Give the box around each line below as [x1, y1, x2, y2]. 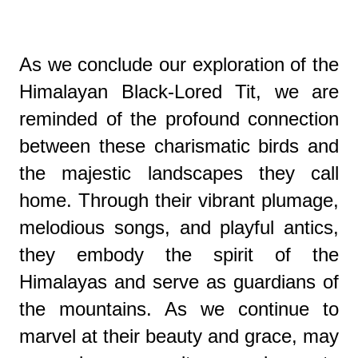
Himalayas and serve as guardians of [19, 270, 339, 292]
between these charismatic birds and [19, 134, 339, 157]
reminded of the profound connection [19, 107, 339, 129]
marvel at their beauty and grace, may [19, 324, 339, 347]
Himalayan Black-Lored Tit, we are [19, 80, 339, 102]
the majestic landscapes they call [19, 161, 339, 184]
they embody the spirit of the [19, 243, 339, 265]
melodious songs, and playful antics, [19, 216, 339, 238]
